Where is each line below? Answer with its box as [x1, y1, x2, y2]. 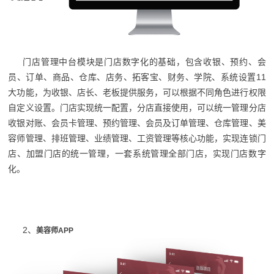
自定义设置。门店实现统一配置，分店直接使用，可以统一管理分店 [8, 102, 266, 113]
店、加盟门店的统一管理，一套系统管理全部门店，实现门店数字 [8, 148, 266, 158]
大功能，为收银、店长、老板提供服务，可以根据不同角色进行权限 [8, 87, 266, 97]
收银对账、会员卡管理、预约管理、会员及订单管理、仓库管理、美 [8, 117, 266, 128]
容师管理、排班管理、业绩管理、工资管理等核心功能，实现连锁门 [8, 133, 266, 143]
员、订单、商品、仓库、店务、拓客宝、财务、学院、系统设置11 [8, 72, 266, 82]
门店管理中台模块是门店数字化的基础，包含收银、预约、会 [23, 56, 266, 67]
